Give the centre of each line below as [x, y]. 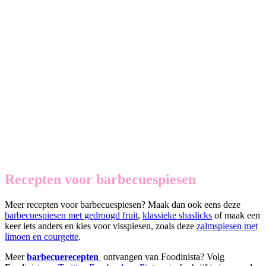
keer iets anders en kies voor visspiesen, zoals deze [101, 226]
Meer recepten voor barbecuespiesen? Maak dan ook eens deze [123, 204]
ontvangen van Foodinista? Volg [164, 256]
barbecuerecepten [64, 256]
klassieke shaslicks [177, 215]
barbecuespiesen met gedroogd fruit [71, 215]
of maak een [236, 215]
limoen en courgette [42, 236]
